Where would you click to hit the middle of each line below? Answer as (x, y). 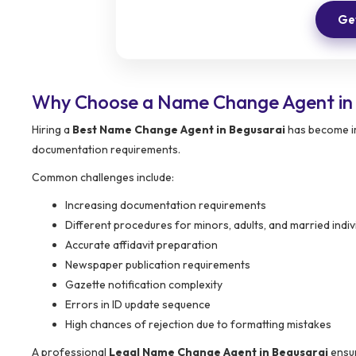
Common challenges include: (103, 177)
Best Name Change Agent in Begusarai (179, 129)
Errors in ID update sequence (138, 304)
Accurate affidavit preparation (141, 244)
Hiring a (52, 129)
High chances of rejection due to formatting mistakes (198, 324)
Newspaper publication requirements (158, 264)
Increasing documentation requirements (166, 205)
